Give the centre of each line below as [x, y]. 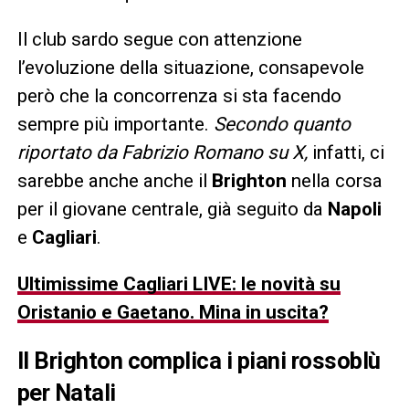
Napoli [354, 209]
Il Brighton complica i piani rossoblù [199, 360]
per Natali [66, 392]
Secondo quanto [282, 124]
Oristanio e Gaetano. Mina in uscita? [173, 312]
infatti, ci [346, 152]
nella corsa [334, 180]
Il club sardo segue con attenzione [159, 39]
